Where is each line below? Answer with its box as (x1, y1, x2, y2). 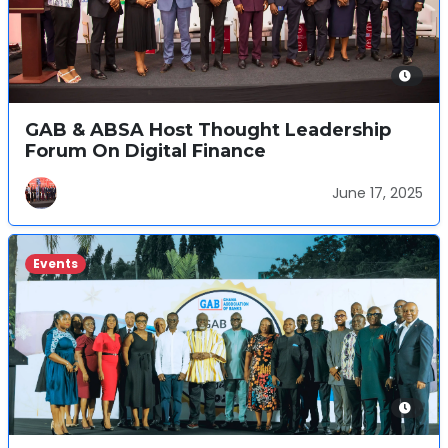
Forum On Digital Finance (25, 140, 266, 161)
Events (32, 255, 78, 272)
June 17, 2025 (332, 182, 423, 203)
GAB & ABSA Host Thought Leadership (25, 119, 391, 140)
